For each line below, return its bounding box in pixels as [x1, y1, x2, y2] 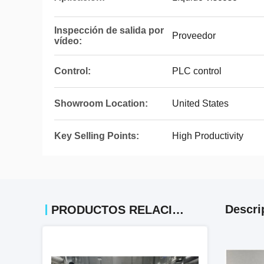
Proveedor [172, 31, 216, 41]
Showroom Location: [54, 98, 148, 108]
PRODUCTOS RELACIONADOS [172, 203, 184, 216]
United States [172, 98, 229, 108]
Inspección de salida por [54, 25, 164, 35]
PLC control [172, 66, 222, 76]
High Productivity [172, 131, 243, 141]
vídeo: [54, 36, 82, 46]
